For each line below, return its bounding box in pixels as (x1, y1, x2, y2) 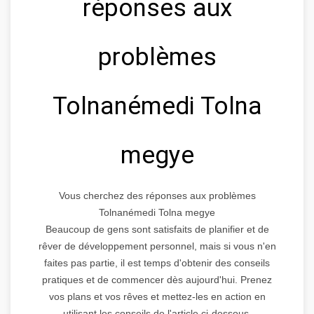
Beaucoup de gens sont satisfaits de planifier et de (45, 223, 269, 235)
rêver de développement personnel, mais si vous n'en (38, 240, 276, 252)
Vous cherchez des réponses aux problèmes (58, 189, 256, 201)
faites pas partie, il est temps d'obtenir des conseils (44, 257, 270, 268)
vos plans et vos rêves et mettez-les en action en (48, 290, 266, 302)
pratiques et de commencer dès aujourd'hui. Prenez (42, 273, 272, 285)
